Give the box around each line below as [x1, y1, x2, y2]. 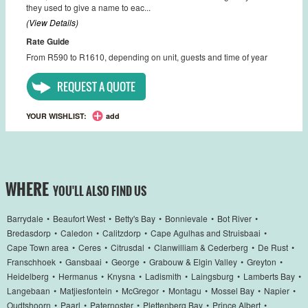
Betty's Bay [115, 212, 155, 224]
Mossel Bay [211, 284, 254, 296]
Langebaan [7, 284, 50, 296]
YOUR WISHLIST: [26, 110, 87, 121]
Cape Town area [7, 241, 69, 253]
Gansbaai [65, 255, 102, 267]
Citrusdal [111, 241, 144, 253]
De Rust [258, 241, 288, 253]
